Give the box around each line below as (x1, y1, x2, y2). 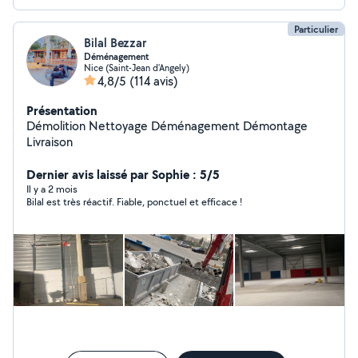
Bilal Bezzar (84, 34, 146, 51)
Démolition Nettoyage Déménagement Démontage (26, 117, 89, 134)
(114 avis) (129, 73, 178, 89)
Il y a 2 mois (26, 182, 78, 196)
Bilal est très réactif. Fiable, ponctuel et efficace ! (26, 195, 242, 209)
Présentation (26, 101, 97, 119)
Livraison (26, 133, 73, 150)
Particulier (294, 22, 338, 36)
